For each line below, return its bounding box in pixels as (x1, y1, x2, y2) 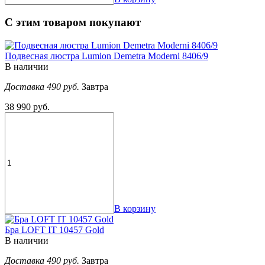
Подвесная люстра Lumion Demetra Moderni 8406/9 (5, 50, 208, 61)
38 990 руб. (5, 101, 50, 112)
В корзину (114, 203, 156, 214)
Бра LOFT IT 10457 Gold (5, 224, 104, 235)
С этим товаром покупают (5, 16, 141, 29)
